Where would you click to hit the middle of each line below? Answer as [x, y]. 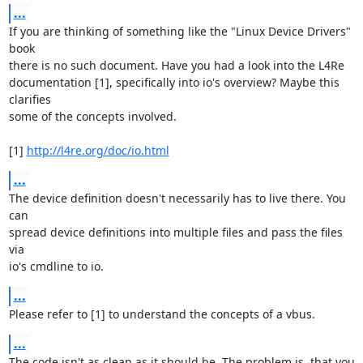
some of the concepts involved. [92, 116]
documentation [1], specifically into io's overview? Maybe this [174, 82]
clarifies [30, 99]
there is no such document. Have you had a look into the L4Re [176, 65]
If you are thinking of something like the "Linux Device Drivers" [179, 31]
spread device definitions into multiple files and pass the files [175, 232]
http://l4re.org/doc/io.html [98, 150]
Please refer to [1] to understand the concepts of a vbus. [162, 314]
